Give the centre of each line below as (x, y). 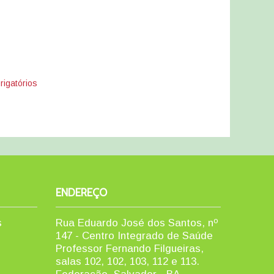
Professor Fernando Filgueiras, (130, 249)
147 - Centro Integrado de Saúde (134, 236)
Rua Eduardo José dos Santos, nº (137, 223)
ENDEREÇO (81, 193)
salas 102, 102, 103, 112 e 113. (128, 261)
